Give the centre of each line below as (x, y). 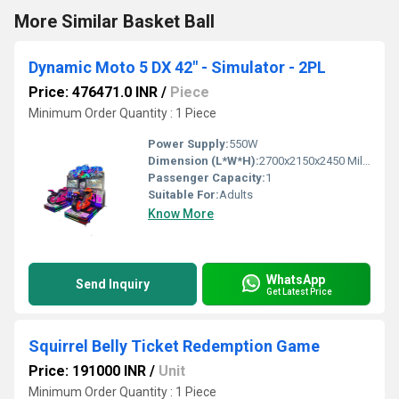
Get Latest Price (299, 291)
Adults (236, 195)
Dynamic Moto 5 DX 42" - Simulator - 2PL (177, 67)
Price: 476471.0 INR (93, 92)
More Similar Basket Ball (114, 21)
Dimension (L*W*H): (204, 161)
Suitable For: (183, 195)
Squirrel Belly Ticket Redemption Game (174, 346)
